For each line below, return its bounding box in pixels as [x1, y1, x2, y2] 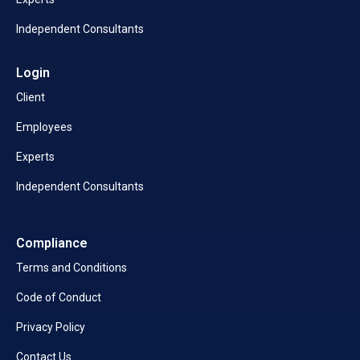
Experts [16, 150, 55, 164]
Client [16, 91, 45, 104]
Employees [16, 121, 72, 134]
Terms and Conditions [16, 261, 127, 275]
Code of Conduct [16, 291, 101, 305]
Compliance [16, 235, 88, 252]
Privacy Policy [16, 321, 85, 334]
